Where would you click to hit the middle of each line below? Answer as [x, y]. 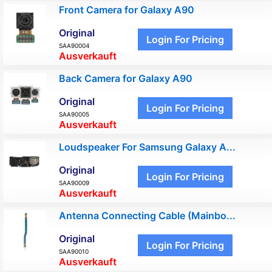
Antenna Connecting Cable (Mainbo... [147, 215]
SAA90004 [74, 45]
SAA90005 [74, 114]
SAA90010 [74, 251]
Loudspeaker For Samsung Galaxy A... [147, 147]
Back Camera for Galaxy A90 [126, 78]
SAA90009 [74, 182]
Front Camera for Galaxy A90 [127, 9]
